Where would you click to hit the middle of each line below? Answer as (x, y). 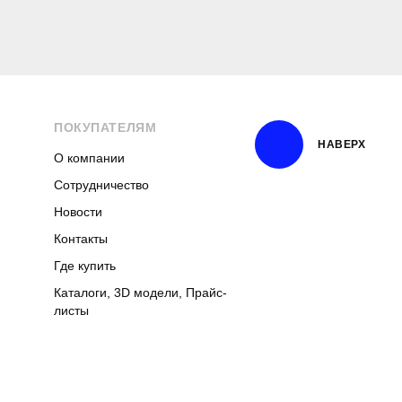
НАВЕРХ (342, 144)
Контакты (81, 239)
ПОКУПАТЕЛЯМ (105, 127)
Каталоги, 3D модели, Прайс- (141, 293)
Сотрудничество (102, 185)
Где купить (85, 266)
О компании (90, 158)
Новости (79, 212)
